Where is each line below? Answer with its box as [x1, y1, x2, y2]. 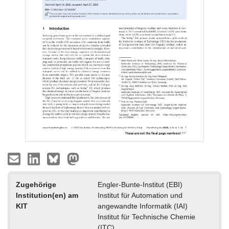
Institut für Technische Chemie [97, 213, 195, 221]
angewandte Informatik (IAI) [97, 202, 188, 211]
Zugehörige [15, 180, 56, 189]
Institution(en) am [15, 191, 78, 200]
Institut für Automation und [97, 191, 182, 200]
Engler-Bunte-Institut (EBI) [97, 180, 182, 189]
